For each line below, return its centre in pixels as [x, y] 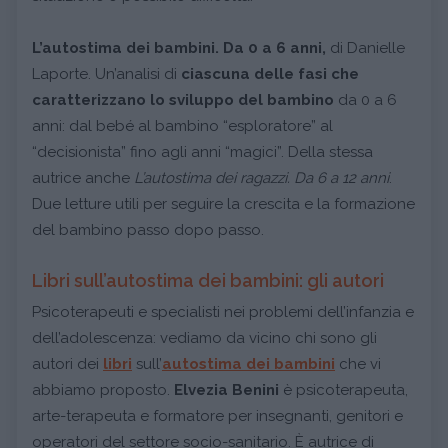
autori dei [67, 363]
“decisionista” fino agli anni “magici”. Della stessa [202, 151]
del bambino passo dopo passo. [148, 229]
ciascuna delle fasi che [270, 73]
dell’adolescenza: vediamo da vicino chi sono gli [204, 337]
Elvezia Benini [226, 389]
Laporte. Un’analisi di [106, 73]
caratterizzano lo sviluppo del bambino [183, 99]
